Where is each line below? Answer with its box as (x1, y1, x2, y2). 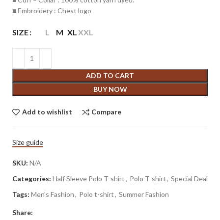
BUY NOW (93, 84, 127, 93)
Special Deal (171, 174, 208, 183)
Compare (91, 108, 122, 116)
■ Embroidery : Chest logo (12, 6, 91, 15)
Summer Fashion (119, 190, 169, 198)
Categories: (12, 174, 51, 183)
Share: (12, 208, 33, 217)
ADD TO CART (86, 71, 134, 80)
